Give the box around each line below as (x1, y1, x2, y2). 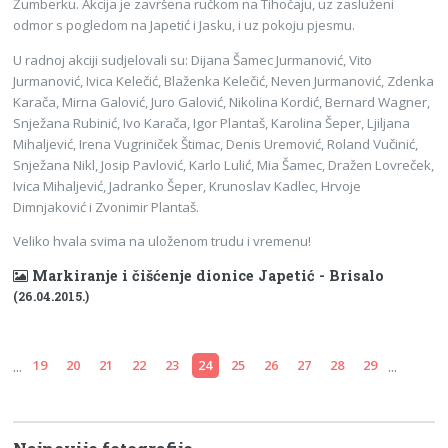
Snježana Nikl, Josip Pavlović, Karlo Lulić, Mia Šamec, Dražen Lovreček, (13, 155, 435, 174)
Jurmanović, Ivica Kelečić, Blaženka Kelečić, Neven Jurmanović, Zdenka (13, 71, 435, 90)
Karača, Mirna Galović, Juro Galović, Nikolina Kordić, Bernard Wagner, (13, 92, 431, 111)
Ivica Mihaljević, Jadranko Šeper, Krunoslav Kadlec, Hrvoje (13, 176, 362, 195)
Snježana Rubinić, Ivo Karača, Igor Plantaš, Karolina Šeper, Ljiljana (13, 113, 411, 132)
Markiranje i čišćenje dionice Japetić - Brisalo (28, 266, 385, 286)
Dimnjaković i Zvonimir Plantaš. (13, 197, 203, 216)
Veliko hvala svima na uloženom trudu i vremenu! (13, 231, 312, 250)
